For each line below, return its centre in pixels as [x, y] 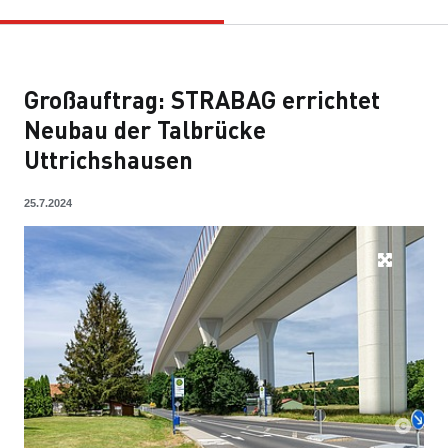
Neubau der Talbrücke [145, 129]
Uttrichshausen [108, 159]
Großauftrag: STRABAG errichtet [202, 99]
